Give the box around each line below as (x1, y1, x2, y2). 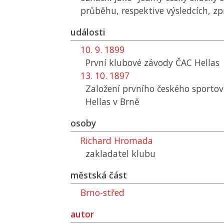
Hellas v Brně (85, 95, 139, 107)
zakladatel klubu (85, 147, 155, 159)
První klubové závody (85, 56, 175, 68)
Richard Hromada (80, 134, 153, 146)
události (70, 26, 105, 38)
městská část (70, 169, 127, 181)
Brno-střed (80, 186, 124, 198)
